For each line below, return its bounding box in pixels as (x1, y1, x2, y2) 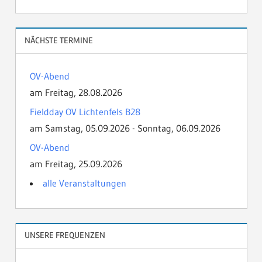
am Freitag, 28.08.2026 (29, 86, 122, 98)
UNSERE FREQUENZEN (24, 230, 105, 241)
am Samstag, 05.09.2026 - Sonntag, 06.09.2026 (29, 122, 220, 134)
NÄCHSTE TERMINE (24, 35, 93, 46)
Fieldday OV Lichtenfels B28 (29, 105, 140, 118)
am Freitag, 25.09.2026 (29, 157, 122, 170)
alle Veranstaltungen (42, 177, 126, 189)
